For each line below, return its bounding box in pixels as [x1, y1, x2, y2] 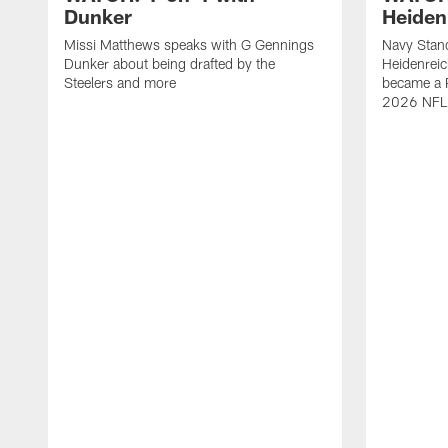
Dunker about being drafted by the [64, 54, 275, 72]
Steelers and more [64, 73, 176, 91]
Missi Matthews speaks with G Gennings [64, 35, 314, 53]
